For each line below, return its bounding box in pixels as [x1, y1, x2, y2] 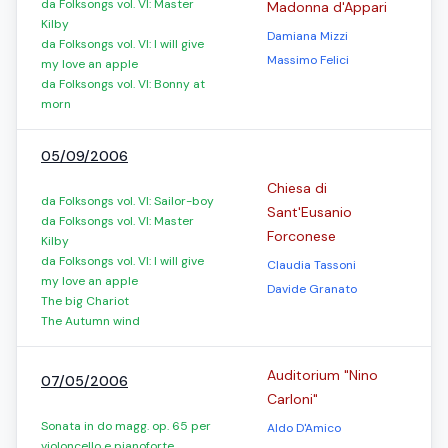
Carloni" [267, 390, 318, 408]
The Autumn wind [41, 313, 140, 329]
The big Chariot [41, 293, 129, 309]
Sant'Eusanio [267, 203, 352, 221]
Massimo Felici [267, 52, 349, 68]
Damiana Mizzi [267, 28, 348, 44]
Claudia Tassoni [267, 257, 356, 273]
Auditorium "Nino [267, 366, 378, 384]
